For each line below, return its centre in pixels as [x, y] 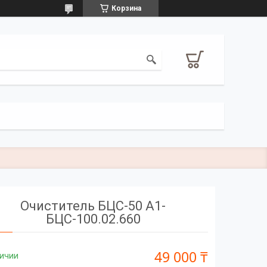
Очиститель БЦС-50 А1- [93, 206]
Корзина [126, 8]
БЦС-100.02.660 [93, 219]
